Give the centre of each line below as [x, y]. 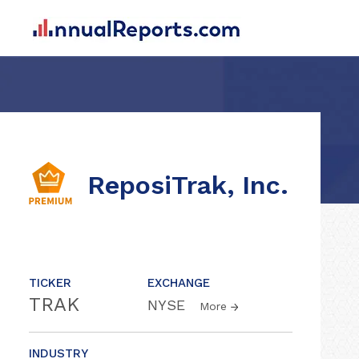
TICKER [50, 283]
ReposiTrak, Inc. [188, 185]
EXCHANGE [179, 283]
